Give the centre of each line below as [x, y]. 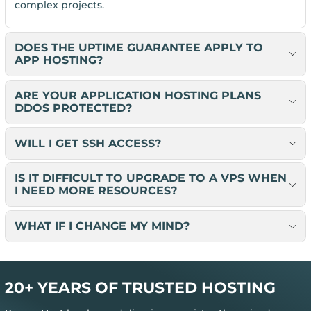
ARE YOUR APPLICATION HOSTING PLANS [137, 95]
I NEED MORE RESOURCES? [95, 191]
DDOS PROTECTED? [73, 108]
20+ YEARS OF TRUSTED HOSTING [140, 288]
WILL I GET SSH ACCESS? [87, 143]
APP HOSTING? [58, 60]
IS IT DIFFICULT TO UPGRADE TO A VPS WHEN [150, 178]
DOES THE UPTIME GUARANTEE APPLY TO [138, 47]
